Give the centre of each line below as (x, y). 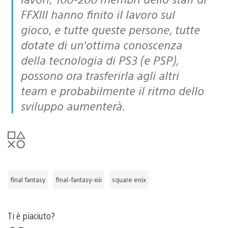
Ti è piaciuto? (31, 215)
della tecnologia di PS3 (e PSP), (100, 60)
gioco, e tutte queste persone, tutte (110, 29)
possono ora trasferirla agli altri (100, 75)
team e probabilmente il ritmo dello (112, 90)
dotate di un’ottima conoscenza (102, 44)
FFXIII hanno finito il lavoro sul (98, 14)
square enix (129, 179)
